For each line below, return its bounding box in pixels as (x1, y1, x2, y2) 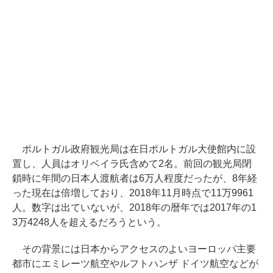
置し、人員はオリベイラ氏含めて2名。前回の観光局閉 (12, 158, 252, 169)
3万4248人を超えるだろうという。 (12, 217, 166, 228)
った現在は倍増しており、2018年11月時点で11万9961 (12, 188, 253, 199)
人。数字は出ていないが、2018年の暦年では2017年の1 (12, 202, 257, 213)
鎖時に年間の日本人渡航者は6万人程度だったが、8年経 (12, 173, 257, 184)
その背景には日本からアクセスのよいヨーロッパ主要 (12, 244, 256, 255)
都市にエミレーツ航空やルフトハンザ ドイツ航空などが (12, 258, 258, 269)
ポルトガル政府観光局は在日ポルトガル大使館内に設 (12, 144, 256, 155)
